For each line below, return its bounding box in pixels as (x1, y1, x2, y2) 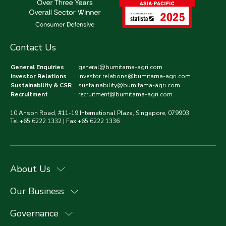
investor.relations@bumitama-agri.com (78, 72, 191, 81)
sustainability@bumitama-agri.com (78, 81, 180, 90)
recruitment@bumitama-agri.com (78, 90, 173, 99)
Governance (10, 207, 59, 220)
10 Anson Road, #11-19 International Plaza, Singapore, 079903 (10, 109, 189, 118)
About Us (10, 163, 50, 176)
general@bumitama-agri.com (78, 63, 162, 72)
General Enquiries (11, 63, 64, 72)
